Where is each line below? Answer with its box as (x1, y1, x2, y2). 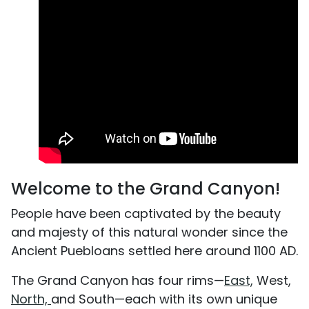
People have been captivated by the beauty (11, 204, 281, 222)
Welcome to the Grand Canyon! (11, 177, 280, 200)
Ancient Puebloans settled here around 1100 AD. (11, 241, 298, 259)
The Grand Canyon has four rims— (11, 271, 224, 289)
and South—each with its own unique (51, 290, 277, 308)
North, (11, 290, 51, 308)
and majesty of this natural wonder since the (11, 223, 288, 241)
